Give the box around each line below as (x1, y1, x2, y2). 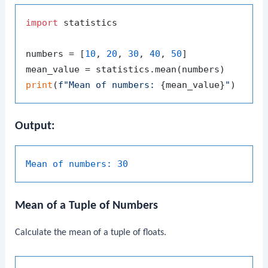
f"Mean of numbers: (58, 80, 161, 91)
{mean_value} (160, 80, 226, 91)
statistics (58, 17, 118, 29)
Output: (15, 120, 56, 133)
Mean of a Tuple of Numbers (15, 199, 159, 212)
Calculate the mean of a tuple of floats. (15, 227, 167, 237)
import (26, 17, 59, 29)
